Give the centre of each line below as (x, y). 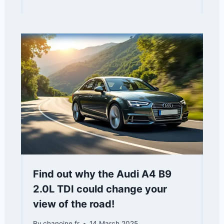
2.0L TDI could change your (100, 189)
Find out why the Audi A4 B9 (102, 174)
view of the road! (74, 204)
